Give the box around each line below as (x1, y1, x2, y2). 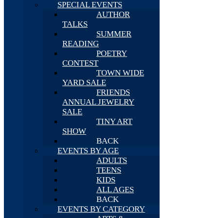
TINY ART (96, 116, 132, 126)
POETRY (96, 48, 127, 58)
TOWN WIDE (96, 68, 144, 77)
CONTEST (62, 58, 98, 68)
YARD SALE (62, 77, 106, 87)
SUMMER (96, 29, 131, 38)
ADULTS (96, 155, 127, 165)
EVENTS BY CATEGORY (57, 204, 145, 214)
